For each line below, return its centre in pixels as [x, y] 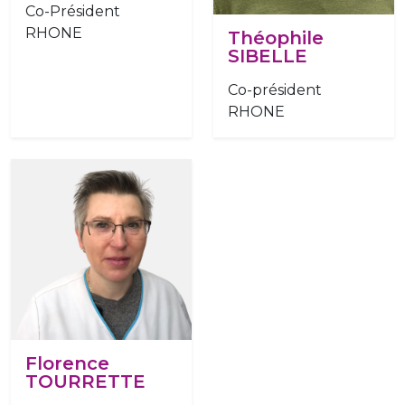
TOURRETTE [85, 381]
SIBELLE [268, 56]
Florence [67, 363]
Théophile [276, 38]
